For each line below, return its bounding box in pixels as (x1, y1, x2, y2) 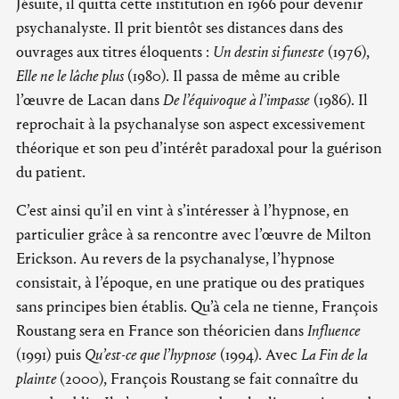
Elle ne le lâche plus (16, 67, 124, 86)
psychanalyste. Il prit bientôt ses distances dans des (16, 19, 343, 38)
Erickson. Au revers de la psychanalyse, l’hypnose (16, 249, 335, 269)
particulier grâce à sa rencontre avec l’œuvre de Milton (16, 225, 371, 245)
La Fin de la (301, 346, 368, 365)
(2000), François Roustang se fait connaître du (60, 370, 358, 389)
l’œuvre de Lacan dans (16, 91, 163, 110)
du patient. (16, 163, 85, 183)
